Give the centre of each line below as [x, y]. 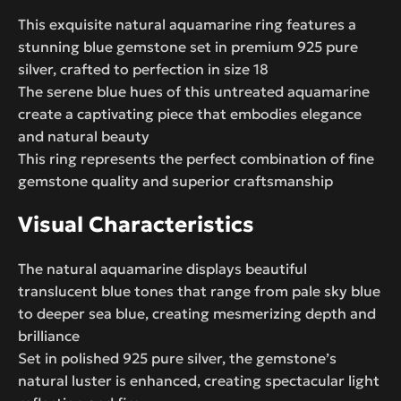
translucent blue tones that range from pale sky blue [199, 290]
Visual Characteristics [136, 224]
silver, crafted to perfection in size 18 [143, 68]
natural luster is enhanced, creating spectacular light [199, 380]
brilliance [49, 335]
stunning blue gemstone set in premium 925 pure [188, 46]
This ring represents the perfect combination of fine [196, 158]
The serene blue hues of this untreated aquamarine [194, 91]
